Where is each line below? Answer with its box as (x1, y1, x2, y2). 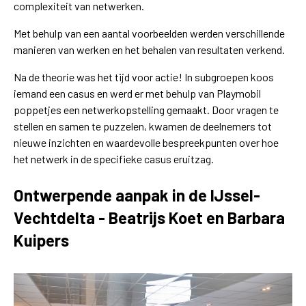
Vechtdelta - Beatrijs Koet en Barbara (14, 207, 285, 227)
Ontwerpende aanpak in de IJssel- (14, 184, 260, 205)
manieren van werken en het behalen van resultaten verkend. (14, 42, 285, 56)
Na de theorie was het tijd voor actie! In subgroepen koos (14, 70, 274, 83)
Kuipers (14, 229, 69, 250)
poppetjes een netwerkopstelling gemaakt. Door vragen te (14, 102, 279, 116)
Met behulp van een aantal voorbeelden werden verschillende (14, 26, 285, 40)
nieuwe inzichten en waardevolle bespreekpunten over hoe (14, 135, 279, 149)
